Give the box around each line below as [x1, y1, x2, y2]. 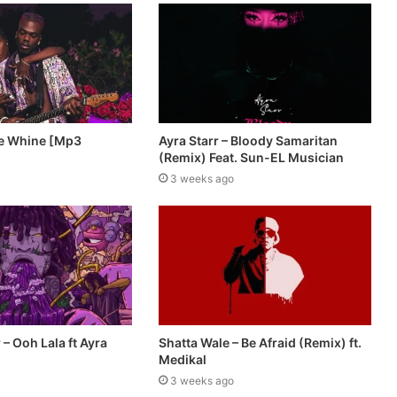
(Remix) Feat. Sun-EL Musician [158, 150, 344, 166]
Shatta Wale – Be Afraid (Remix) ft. [158, 335, 362, 351]
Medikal [158, 352, 206, 368]
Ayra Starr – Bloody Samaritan [158, 133, 338, 149]
